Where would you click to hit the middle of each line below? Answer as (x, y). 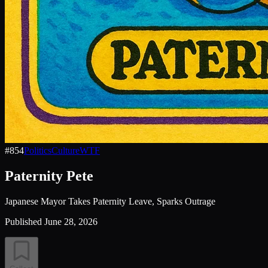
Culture (66, 150)
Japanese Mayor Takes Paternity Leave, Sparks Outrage (110, 201)
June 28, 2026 (71, 221)
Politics (38, 150)
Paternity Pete (49, 176)
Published (23, 221)
